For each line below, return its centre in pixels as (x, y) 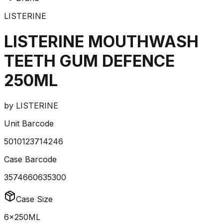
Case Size (34, 199)
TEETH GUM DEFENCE (89, 61)
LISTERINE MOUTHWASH (101, 41)
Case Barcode (30, 160)
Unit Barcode (29, 124)
